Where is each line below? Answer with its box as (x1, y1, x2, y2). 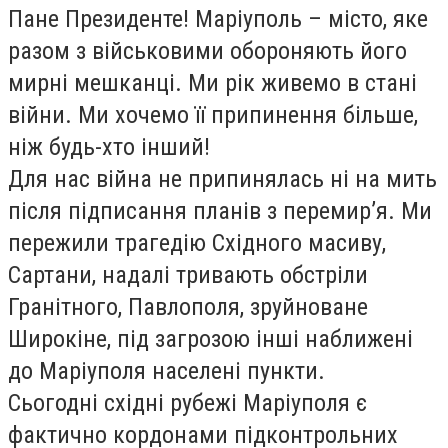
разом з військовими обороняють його (8, 37, 407, 66)
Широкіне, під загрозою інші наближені (8, 325, 413, 354)
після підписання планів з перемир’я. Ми (8, 197, 432, 226)
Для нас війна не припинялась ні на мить (8, 165, 437, 194)
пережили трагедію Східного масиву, (8, 229, 386, 258)
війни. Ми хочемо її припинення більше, (8, 101, 418, 130)
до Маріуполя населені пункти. (8, 357, 331, 386)
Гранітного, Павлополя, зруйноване (8, 293, 368, 322)
